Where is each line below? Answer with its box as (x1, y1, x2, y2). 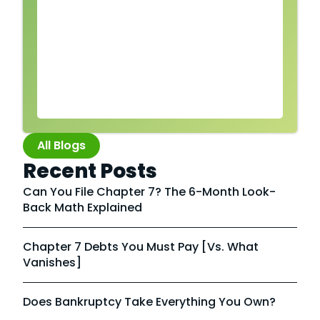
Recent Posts (23, 156, 157, 185)
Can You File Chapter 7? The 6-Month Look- (23, 183, 276, 200)
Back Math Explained (23, 199, 142, 216)
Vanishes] (23, 254, 81, 271)
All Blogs (37, 136, 86, 154)
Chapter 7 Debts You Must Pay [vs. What (23, 238, 259, 255)
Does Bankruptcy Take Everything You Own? (23, 293, 276, 310)
